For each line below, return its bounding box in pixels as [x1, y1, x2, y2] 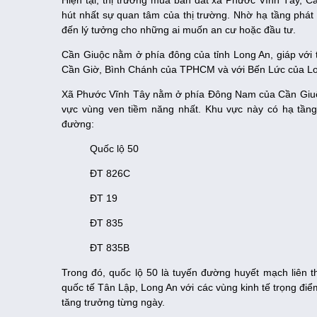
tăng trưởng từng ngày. [62, 296, 168, 309]
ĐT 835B [90, 242, 129, 254]
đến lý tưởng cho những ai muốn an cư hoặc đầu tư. [62, 24, 299, 36]
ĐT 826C [90, 168, 130, 180]
